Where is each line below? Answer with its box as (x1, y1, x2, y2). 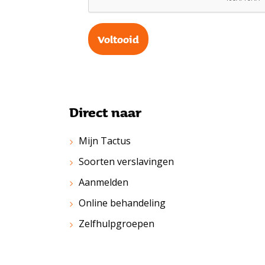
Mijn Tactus (79, 134, 131, 148)
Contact (79, 238, 113, 251)
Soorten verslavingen (79, 155, 174, 169)
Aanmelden (79, 176, 128, 189)
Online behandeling (79, 196, 166, 210)
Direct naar (69, 102, 141, 122)
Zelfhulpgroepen (79, 217, 154, 231)
